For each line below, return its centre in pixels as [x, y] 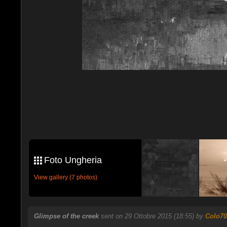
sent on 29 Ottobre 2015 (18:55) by [153, 216]
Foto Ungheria [73, 160]
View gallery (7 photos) [65, 178]
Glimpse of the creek [66, 216]
